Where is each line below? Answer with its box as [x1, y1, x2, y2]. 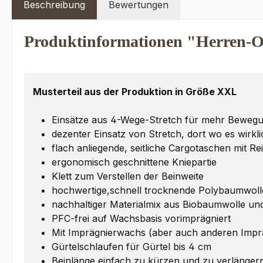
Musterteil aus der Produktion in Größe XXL [33, 86, 237, 98]
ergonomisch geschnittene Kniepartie [52, 156, 217, 168]
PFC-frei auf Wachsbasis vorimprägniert [52, 213, 231, 225]
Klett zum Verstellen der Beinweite [52, 170, 204, 183]
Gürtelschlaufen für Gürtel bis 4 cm [52, 241, 211, 253]
